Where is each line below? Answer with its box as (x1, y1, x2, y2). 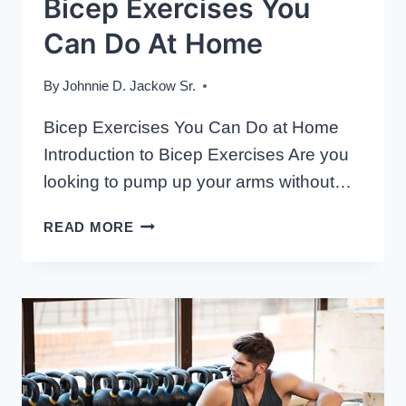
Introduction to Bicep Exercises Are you (43, 144, 349, 164)
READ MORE (43, 218, 134, 235)
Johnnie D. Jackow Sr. (63, 77, 197, 93)
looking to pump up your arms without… (43, 171, 352, 191)
